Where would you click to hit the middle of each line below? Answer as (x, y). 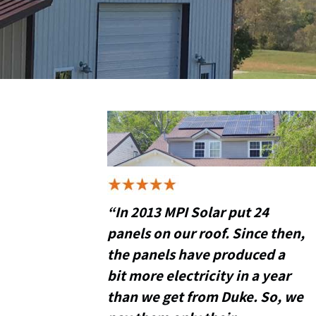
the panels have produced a (196, 255)
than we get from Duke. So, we (205, 297)
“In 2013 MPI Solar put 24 (188, 212)
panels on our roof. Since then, (206, 233)
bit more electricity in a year (199, 276)
